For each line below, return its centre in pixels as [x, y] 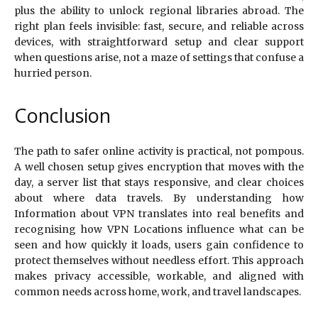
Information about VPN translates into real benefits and [159, 214]
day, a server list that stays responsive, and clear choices [159, 183]
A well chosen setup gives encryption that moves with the [159, 167]
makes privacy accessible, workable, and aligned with [159, 276]
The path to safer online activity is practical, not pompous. [159, 152]
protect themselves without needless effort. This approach [159, 261]
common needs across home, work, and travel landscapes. [158, 292]
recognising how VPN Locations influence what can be [159, 230]
